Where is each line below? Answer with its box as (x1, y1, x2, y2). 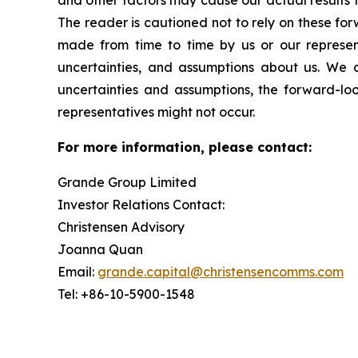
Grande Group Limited (58, 174, 197, 190)
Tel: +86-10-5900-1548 (58, 286, 195, 302)
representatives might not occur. (58, 104, 255, 120)
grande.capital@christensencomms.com (97, 264, 344, 280)
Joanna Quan (58, 241, 143, 257)
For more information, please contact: (58, 139, 312, 155)
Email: (58, 264, 97, 280)
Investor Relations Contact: (58, 197, 225, 213)
